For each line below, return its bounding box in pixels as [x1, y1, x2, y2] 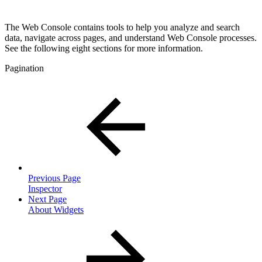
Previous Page [28, 173, 81, 183]
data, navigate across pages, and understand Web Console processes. [5, 32, 257, 43]
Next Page [28, 194, 67, 204]
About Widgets [28, 204, 84, 215]
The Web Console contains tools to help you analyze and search [5, 22, 240, 32]
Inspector [28, 183, 62, 194]
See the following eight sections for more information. [5, 43, 203, 53]
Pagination [5, 63, 44, 73]
